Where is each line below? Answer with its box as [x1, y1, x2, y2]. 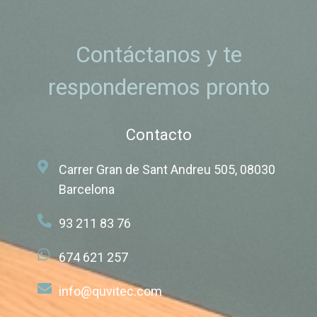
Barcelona [59, 181, 115, 197]
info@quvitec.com [59, 283, 162, 299]
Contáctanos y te [75, 40, 242, 68]
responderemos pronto [47, 73, 270, 100]
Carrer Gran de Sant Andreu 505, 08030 [59, 161, 275, 177]
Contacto [125, 125, 192, 144]
